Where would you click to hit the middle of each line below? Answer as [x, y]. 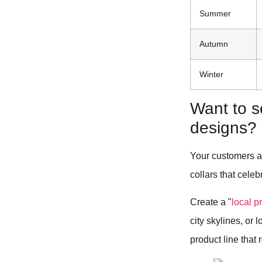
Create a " [211, 202]
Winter [212, 75]
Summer [216, 14]
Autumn [214, 44]
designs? [224, 128]
